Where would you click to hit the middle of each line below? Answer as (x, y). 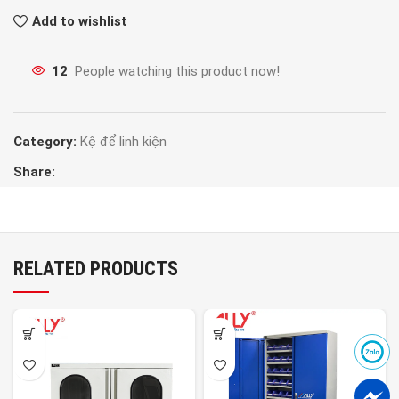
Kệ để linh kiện (123, 142)
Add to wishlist (79, 21)
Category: (45, 142)
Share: (34, 172)
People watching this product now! (177, 71)
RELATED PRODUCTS (96, 269)
